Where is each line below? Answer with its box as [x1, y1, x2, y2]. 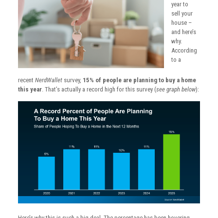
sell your [171, 10, 193, 17]
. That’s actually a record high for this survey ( [41, 85, 156, 93]
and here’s [171, 28, 196, 36]
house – [171, 19, 192, 26]
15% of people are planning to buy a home [82, 76, 196, 84]
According [171, 47, 197, 54]
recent [18, 76, 35, 84]
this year [18, 85, 42, 93]
